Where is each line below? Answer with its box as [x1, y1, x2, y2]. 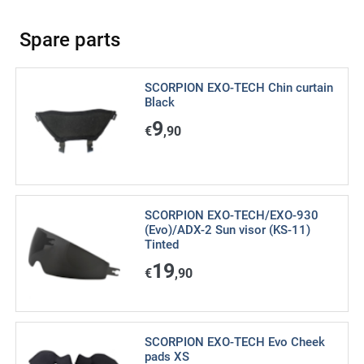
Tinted [144, 236, 179, 252]
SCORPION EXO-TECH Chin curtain [144, 80, 333, 95]
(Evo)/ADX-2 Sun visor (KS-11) [144, 222, 310, 237]
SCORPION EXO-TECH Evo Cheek [144, 335, 325, 350]
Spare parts [19, 28, 120, 51]
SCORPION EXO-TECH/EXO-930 [144, 207, 318, 223]
